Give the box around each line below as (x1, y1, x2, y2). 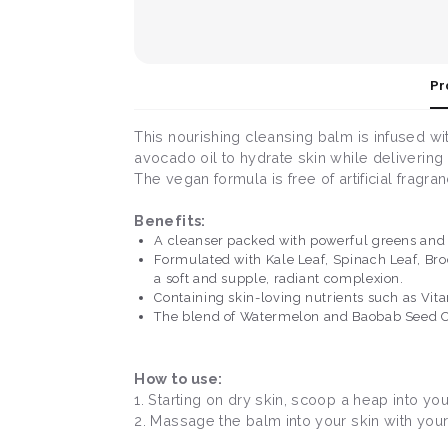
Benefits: (134, 212, 206, 230)
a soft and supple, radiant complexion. (154, 271, 404, 287)
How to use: (134, 370, 223, 388)
